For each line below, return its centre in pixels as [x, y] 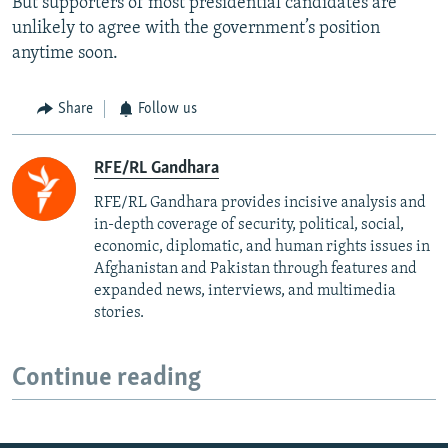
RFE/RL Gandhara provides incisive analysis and [260, 202]
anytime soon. [65, 54]
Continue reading [106, 378]
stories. [119, 312]
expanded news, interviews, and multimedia [245, 290]
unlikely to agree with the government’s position [196, 29]
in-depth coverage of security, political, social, [249, 224]
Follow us [167, 109]
